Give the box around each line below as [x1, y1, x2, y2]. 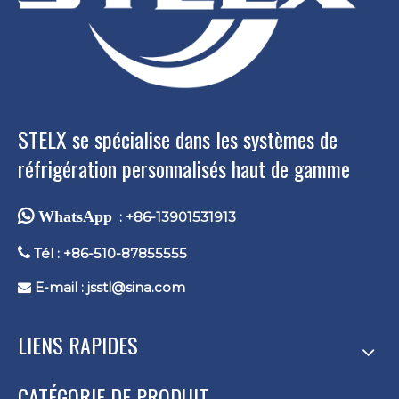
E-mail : [31, 278, 87, 296]
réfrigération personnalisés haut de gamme [18, 151, 350, 184]
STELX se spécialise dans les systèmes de [18, 122, 338, 155]
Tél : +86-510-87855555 [30, 244, 187, 262]
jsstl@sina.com [87, 278, 185, 296]
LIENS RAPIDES [18, 328, 138, 361]
